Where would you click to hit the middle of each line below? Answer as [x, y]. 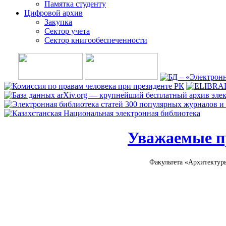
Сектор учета [67, 31]
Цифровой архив [53, 13]
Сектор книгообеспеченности [96, 40]
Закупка [58, 22]
